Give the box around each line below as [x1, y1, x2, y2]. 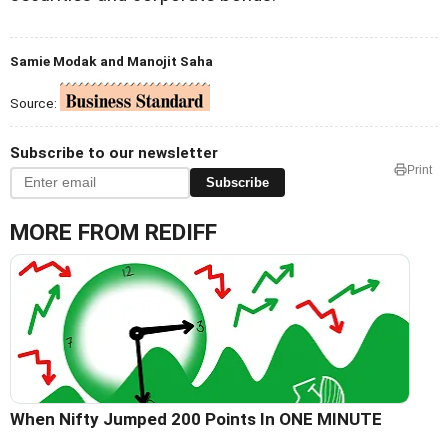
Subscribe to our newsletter [10, 143, 218, 162]
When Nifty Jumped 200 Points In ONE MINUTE [10, 408, 382, 429]
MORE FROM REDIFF [10, 218, 217, 246]
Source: [10, 94, 60, 111]
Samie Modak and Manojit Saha [10, 52, 213, 69]
